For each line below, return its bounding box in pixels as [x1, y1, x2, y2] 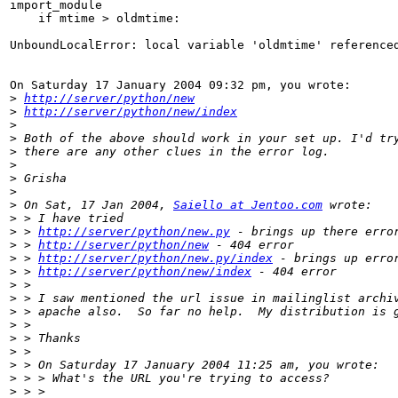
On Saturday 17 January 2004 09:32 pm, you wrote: [10, 78, 351, 92]
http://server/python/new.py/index [38, 251, 273, 266]
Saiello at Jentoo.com [173, 198, 322, 212]
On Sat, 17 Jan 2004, [17, 198, 173, 212]
